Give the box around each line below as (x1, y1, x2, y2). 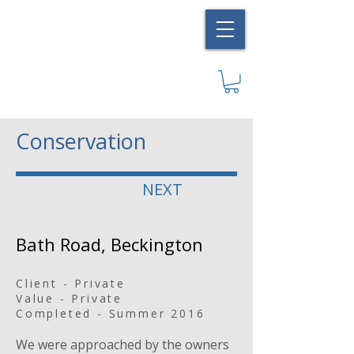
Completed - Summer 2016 (16, 305, 205, 321)
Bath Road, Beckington (16, 232, 203, 256)
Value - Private (16, 290, 122, 306)
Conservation (16, 126, 146, 156)
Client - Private (16, 275, 126, 291)
